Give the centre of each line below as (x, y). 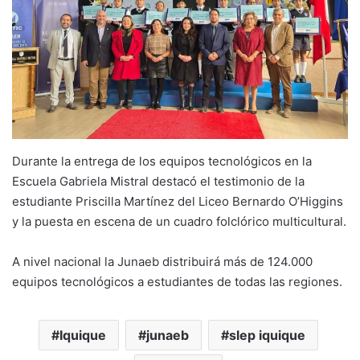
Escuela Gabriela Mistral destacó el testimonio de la (158, 181)
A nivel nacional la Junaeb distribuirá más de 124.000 (162, 261)
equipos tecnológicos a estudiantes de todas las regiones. (177, 281)
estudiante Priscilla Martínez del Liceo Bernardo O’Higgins (178, 201)
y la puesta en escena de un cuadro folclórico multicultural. (179, 221)
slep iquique (267, 335)
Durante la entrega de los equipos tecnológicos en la (162, 161)
